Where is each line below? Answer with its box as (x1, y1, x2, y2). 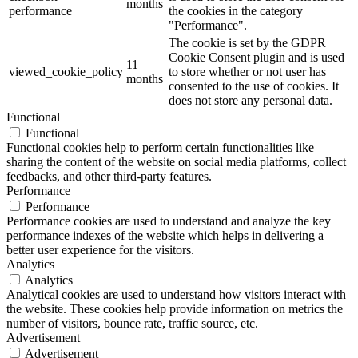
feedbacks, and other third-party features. (6, 169, 212, 184)
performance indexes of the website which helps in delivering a (6, 229, 324, 243)
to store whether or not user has (169, 65, 326, 79)
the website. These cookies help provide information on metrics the (6, 302, 343, 316)
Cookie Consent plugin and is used (169, 50, 344, 65)
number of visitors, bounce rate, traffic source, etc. (6, 316, 258, 331)
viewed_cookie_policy (9, 65, 123, 79)
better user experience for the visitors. (6, 243, 194, 257)
